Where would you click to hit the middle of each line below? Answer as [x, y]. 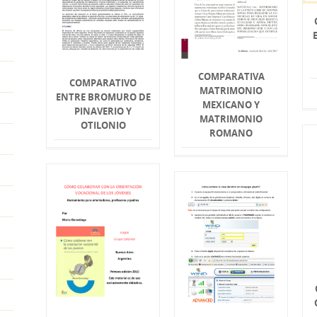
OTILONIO [103, 126]
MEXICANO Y [231, 105]
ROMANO [231, 133]
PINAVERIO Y [103, 111]
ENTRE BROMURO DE [103, 97]
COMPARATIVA [231, 77]
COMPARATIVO [103, 83]
